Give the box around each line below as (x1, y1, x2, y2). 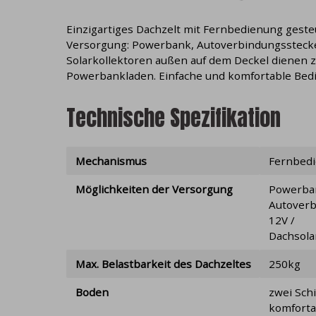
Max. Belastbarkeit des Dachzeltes (75, 256, 251, 271)
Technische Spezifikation (66, 102, 281, 135)
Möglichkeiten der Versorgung (75, 181, 233, 196)
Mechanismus (75, 153, 147, 168)
